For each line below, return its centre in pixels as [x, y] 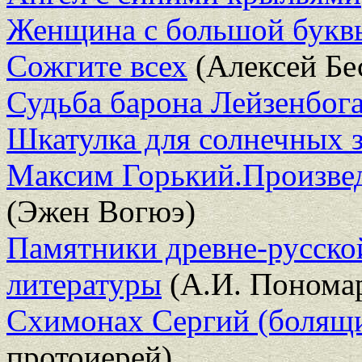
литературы [84, 284]
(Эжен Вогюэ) [101, 211]
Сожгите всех [97, 65]
